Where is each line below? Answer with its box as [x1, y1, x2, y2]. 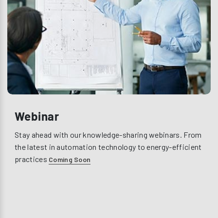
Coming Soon [49, 155, 91, 163]
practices [15, 154, 49, 163]
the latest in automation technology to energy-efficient [15, 142, 202, 151]
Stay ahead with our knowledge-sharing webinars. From [15, 129, 202, 139]
